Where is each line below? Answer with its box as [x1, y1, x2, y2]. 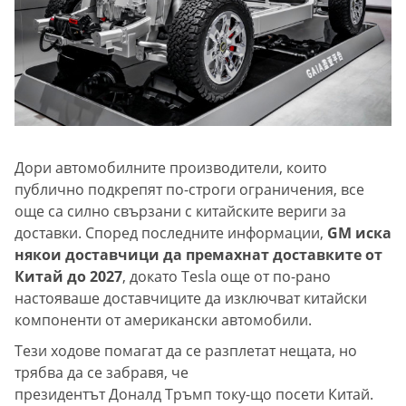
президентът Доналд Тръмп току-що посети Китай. [14, 383, 373, 404]
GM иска [327, 222, 391, 243]
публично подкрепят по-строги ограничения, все [14, 179, 364, 199]
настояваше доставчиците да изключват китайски [14, 287, 367, 308]
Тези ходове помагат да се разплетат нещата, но [14, 340, 357, 361]
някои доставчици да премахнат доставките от [14, 244, 382, 265]
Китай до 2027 [14, 266, 122, 286]
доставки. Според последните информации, [14, 222, 327, 243]
